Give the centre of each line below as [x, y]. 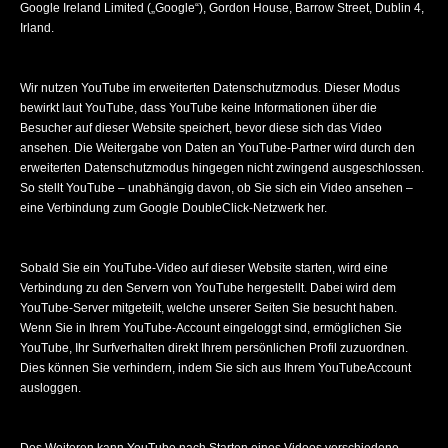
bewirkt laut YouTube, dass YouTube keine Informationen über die [198, 108]
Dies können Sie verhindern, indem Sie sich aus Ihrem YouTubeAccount [215, 368]
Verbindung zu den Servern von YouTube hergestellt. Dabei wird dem [208, 288]
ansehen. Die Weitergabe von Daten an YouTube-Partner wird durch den [217, 148]
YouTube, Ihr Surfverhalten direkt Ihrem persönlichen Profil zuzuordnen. [214, 348]
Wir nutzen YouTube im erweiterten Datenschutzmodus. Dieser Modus [210, 88]
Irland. [37, 28]
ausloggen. [50, 388]
